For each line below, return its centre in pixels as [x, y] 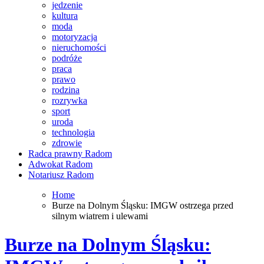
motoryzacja [75, 37]
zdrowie [67, 143]
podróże [67, 58]
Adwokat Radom [60, 164]
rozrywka [70, 100]
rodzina [66, 90]
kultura [65, 16]
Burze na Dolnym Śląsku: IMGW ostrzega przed [143, 205]
